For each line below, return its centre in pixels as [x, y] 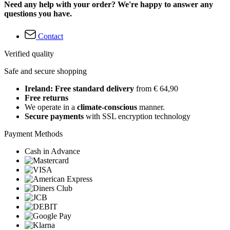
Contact [51, 36]
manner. [151, 107]
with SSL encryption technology [137, 116]
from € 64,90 [156, 88]
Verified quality [29, 53]
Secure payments [54, 116]
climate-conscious [107, 107]
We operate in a [51, 107]
